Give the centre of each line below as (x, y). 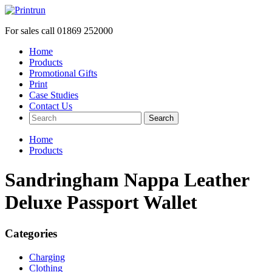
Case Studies (54, 95)
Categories (31, 233)
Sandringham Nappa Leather (127, 180)
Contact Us (51, 106)
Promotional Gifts (63, 73)
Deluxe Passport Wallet (101, 202)
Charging (47, 257)
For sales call (31, 31)
